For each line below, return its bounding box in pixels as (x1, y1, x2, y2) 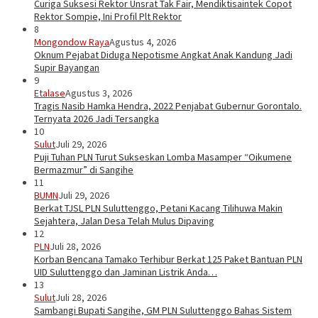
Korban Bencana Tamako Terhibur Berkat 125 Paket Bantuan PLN (34, 253, 302, 266)
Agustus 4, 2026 (109, 35, 176, 49)
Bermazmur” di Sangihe (34, 163, 133, 177)
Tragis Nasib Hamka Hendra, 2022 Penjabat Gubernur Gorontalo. (34, 99, 302, 113)
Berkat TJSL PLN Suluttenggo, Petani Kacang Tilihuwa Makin (34, 202, 283, 215)
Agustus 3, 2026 (65, 87, 132, 100)
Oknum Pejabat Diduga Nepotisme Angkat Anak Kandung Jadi (34, 48, 292, 62)
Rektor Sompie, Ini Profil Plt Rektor (34, 10, 182, 23)
